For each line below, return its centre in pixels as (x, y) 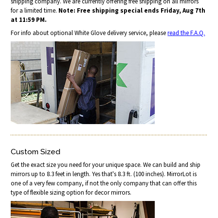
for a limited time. (35, 11)
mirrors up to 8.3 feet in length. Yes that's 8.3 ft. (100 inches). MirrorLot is (104, 174)
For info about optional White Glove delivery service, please (89, 33)
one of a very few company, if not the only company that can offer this (104, 183)
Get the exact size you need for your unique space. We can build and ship (106, 164)
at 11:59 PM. (29, 20)
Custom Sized (36, 151)
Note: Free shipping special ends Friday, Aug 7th (132, 11)
